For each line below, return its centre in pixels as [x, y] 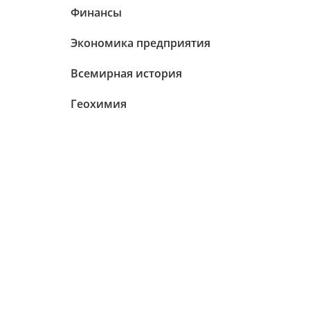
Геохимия [99, 104]
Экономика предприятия [140, 43]
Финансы [96, 12]
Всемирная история [126, 73]
